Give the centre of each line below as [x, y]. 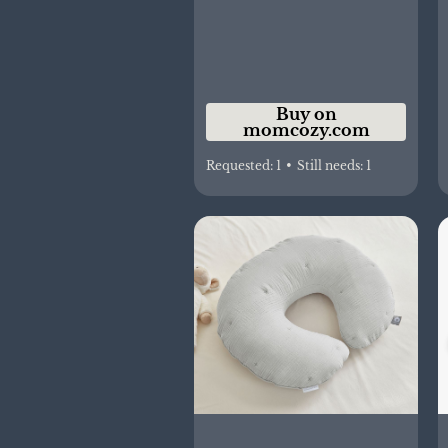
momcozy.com [306, 129]
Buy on [306, 113]
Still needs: [331, 165]
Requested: [241, 165]
